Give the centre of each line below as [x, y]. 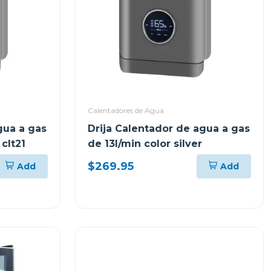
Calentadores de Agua [126, 110]
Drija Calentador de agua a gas [169, 129]
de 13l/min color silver [145, 144]
